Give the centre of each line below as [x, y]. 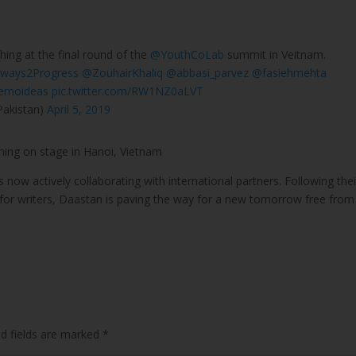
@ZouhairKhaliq [123, 73]
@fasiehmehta [290, 73]
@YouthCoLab [188, 55]
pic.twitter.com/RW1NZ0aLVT [128, 91]
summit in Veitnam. [275, 55]
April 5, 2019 [79, 110]
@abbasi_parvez [208, 73]
